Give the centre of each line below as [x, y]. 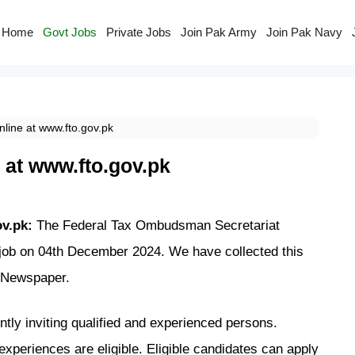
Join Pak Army [218, 32]
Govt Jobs [69, 32]
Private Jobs [138, 32]
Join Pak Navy [304, 32]
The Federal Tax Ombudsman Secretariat [158, 225]
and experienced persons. [199, 323]
